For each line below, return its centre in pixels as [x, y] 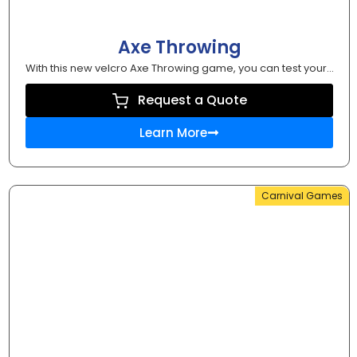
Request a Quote [192, 100]
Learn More [173, 133]
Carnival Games [302, 196]
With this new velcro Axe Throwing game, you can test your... [179, 69]
